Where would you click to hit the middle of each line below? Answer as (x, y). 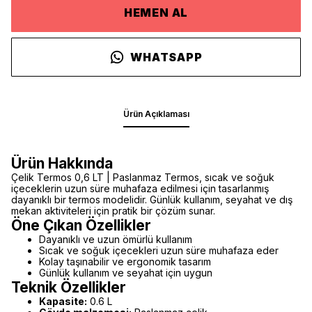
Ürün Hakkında (62, 163)
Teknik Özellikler (69, 287)
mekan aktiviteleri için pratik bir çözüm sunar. (113, 211)
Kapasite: (63, 301)
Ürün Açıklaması (156, 114)
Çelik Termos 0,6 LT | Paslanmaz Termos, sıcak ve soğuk (143, 177)
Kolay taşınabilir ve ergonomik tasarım (125, 262)
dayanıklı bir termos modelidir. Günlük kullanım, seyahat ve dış (152, 200)
